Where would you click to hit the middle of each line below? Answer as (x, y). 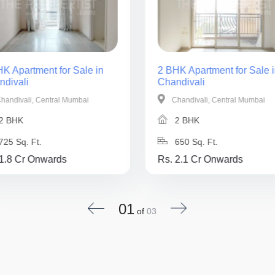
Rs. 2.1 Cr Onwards (200, 159)
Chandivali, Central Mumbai (217, 100)
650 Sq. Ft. (195, 142)
